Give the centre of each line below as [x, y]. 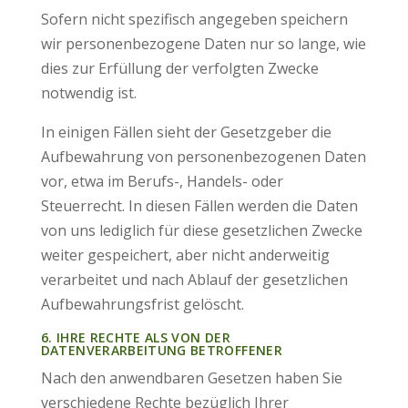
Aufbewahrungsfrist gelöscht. [142, 304]
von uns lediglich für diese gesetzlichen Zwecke [201, 230]
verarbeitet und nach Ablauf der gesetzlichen [194, 280]
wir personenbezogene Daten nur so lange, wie [203, 44]
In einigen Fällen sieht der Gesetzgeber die [186, 132]
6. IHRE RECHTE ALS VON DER [135, 337]
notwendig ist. [88, 93]
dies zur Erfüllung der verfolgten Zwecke [179, 68]
